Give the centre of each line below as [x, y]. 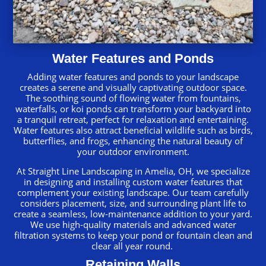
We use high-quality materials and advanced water [133, 224]
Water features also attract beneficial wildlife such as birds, [133, 130]
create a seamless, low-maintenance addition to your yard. [133, 213]
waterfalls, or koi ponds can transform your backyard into [133, 108]
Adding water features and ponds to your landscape [133, 76]
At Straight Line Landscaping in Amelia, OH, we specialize [133, 171]
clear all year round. [133, 246]
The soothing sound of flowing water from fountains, [133, 98]
